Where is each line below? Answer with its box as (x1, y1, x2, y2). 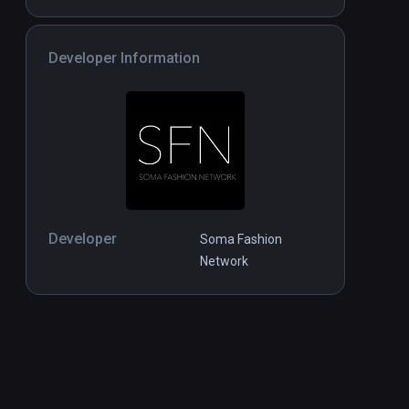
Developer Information (48, 49, 200, 68)
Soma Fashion (200, 232, 282, 247)
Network (200, 254, 248, 269)
